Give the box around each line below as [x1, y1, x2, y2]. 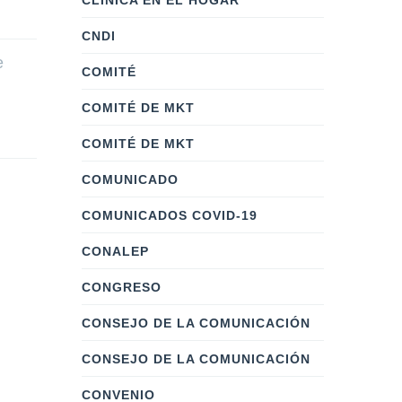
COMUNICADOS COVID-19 [82, 208, 258, 223]
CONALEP [82, 244, 149, 258]
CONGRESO [82, 280, 162, 294]
